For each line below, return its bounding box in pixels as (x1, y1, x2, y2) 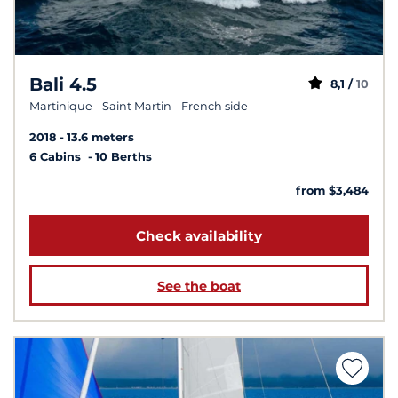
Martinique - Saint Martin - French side (29, 99, 248, 114)
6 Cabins (29, 150, 84, 164)
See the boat (157, 277, 241, 294)
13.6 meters (67, 131, 134, 145)
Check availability (136, 227, 262, 244)
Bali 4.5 (29, 74, 97, 96)
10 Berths (95, 150, 152, 164)
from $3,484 (296, 184, 369, 198)
